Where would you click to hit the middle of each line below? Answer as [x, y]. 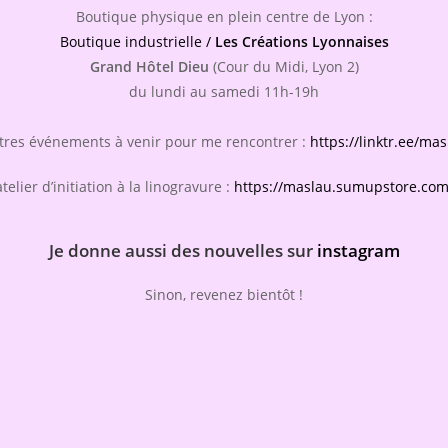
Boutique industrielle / [137, 42]
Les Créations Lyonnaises [301, 42]
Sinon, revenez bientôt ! [224, 295]
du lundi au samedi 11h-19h [224, 92]
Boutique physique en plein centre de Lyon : [224, 17]
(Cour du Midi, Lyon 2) [283, 67]
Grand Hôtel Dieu [149, 67]
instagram [358, 251]
